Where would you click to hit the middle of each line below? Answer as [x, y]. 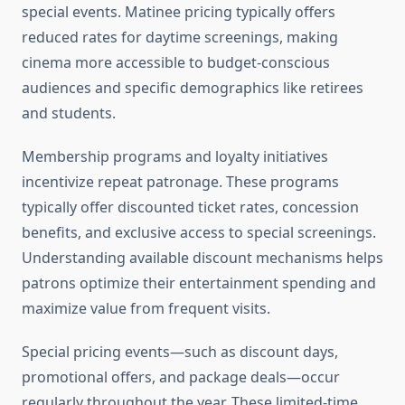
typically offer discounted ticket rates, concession [190, 207]
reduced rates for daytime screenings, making [180, 38]
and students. [69, 113]
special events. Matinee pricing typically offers [179, 12]
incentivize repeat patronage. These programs [180, 182]
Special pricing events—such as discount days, [180, 352]
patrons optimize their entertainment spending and [199, 283]
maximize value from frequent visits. [146, 309]
